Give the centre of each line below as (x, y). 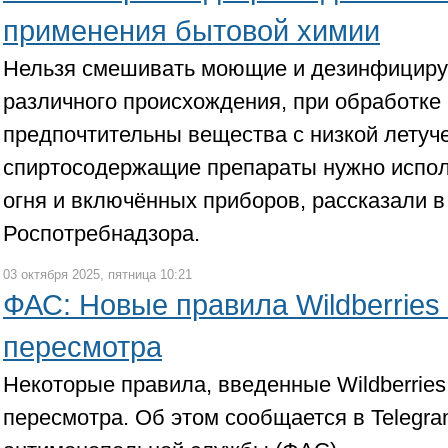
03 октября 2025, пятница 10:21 (97, 274)
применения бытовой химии (191, 31)
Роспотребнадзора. (101, 233)
